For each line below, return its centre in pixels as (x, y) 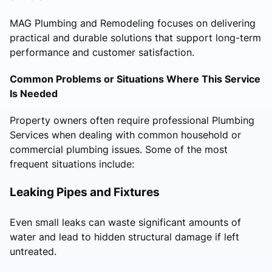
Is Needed (34, 94)
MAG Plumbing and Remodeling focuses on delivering (133, 23)
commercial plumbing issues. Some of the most (119, 150)
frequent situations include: (72, 164)
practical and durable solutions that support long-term (135, 38)
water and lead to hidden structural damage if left (124, 237)
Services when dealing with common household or (125, 135)
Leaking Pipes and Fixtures (85, 192)
